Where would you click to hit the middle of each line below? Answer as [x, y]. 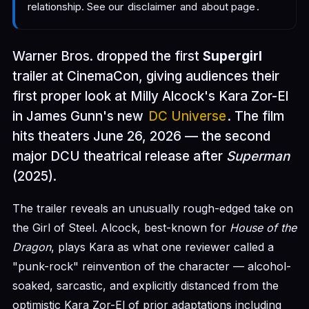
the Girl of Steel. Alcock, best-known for [121, 228]
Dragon [32, 247]
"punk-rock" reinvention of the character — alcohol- [152, 266]
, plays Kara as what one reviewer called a [162, 247]
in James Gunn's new [80, 116]
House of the [263, 228]
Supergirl [232, 56]
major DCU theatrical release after [119, 156]
